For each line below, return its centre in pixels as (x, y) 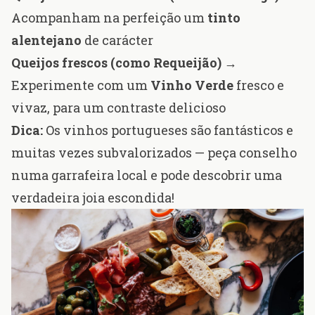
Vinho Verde (192, 85)
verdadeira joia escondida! (93, 198)
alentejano (46, 40)
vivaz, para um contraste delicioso (118, 108)
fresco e (259, 85)
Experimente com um (81, 85)
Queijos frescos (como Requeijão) (116, 63)
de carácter (117, 40)
